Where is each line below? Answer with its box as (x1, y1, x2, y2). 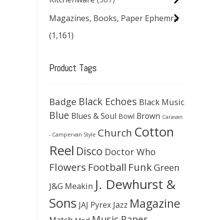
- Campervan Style (49, 131, 96, 138)
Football (88, 160, 126, 174)
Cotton (134, 123, 174, 140)
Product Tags (49, 61, 97, 74)
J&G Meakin (49, 180, 93, 192)
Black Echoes (79, 95, 137, 108)
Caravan (162, 113, 183, 120)
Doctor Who (105, 146, 156, 158)
